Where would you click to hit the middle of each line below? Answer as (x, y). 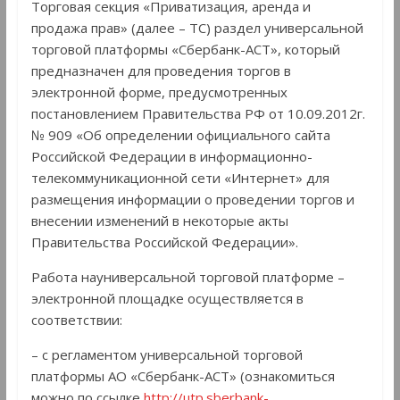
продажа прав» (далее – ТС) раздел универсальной (197, 28)
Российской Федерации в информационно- (171, 157)
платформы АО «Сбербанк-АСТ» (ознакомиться (183, 376)
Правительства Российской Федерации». (164, 242)
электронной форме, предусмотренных (159, 92)
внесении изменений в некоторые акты (159, 221)
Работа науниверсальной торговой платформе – (187, 277)
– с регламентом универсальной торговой (167, 355)
